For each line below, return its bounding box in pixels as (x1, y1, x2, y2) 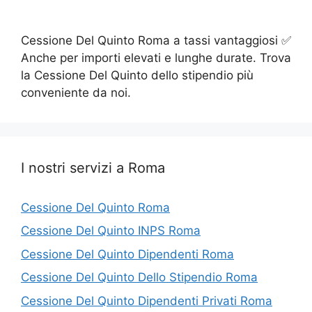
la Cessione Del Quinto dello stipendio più (21, 68, 253, 82)
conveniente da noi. (21, 85, 131, 100)
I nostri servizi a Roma (21, 159, 165, 176)
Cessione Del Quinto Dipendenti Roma (21, 247, 234, 261)
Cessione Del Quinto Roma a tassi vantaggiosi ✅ (21, 33, 291, 47)
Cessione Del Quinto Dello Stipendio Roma (21, 270, 258, 284)
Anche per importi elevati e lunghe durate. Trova (21, 50, 291, 65)
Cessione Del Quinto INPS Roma (21, 224, 201, 237)
